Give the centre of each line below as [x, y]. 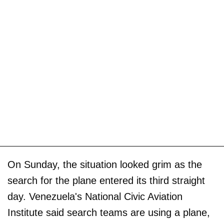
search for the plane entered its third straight [106, 180]
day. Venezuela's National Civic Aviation [95, 196]
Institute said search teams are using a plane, [109, 212]
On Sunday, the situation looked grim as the [105, 164]
